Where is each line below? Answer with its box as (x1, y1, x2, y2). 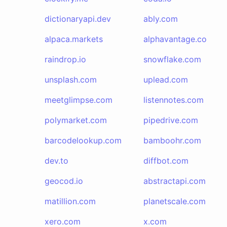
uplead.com (143, 74, 188, 85)
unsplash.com (45, 74, 97, 85)
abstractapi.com (143, 176, 206, 186)
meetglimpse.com (45, 95, 112, 105)
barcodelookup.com (45, 135, 122, 145)
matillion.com (45, 196, 96, 206)
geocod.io (45, 176, 83, 186)
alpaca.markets (45, 34, 103, 44)
